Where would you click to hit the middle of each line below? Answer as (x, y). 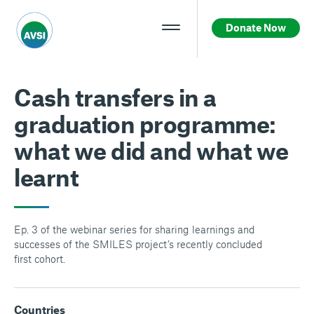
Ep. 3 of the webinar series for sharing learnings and (134, 229)
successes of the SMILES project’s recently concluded (138, 244)
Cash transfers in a (115, 97)
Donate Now (256, 27)
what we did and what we (151, 150)
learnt (46, 177)
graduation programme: (145, 124)
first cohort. (40, 259)
